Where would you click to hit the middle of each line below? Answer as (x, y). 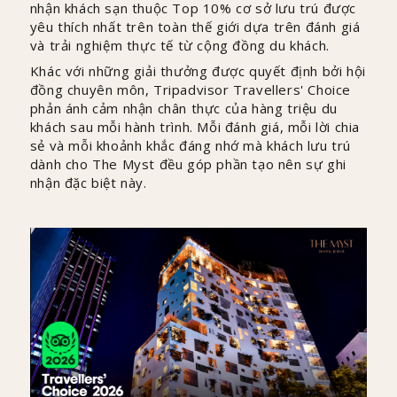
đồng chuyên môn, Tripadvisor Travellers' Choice (191, 90)
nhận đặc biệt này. (88, 183)
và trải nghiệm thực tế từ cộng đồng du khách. (179, 45)
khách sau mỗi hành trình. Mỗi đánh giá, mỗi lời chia (195, 127)
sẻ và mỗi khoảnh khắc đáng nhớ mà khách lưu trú (191, 145)
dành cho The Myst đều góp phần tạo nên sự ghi (188, 164)
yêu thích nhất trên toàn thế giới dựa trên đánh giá (195, 27)
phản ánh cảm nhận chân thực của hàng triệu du (183, 108)
